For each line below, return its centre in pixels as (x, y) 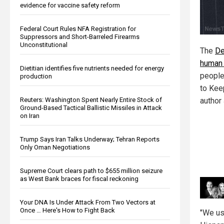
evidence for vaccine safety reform (70, 5)
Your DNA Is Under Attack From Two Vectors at (88, 202)
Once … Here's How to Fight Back (67, 210)
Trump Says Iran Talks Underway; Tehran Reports (90, 139)
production (36, 76)
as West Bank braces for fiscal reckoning (79, 178)
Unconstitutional (44, 44)
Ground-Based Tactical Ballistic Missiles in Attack (91, 107)
